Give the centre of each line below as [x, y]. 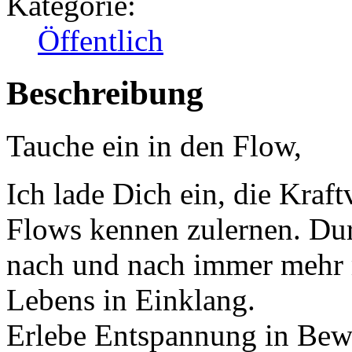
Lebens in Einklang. [131, 300]
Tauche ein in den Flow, [154, 146]
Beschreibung [105, 93]
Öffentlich [101, 41]
